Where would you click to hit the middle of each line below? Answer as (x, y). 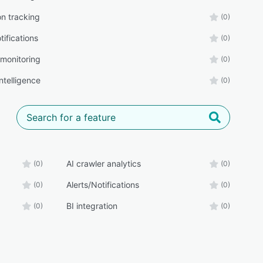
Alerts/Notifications (102, 185)
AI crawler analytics (103, 163)
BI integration (92, 206)
